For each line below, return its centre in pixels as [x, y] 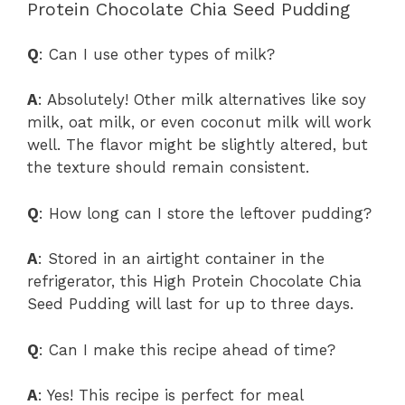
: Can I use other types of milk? [157, 54]
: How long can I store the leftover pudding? [205, 213]
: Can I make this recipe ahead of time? [187, 349]
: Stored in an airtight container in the [181, 259]
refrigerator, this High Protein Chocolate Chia [194, 282]
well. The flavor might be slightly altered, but [198, 145]
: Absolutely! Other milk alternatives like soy [202, 100]
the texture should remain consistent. [168, 168]
